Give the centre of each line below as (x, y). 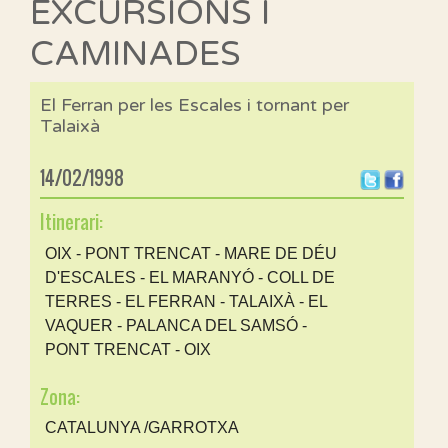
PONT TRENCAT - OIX (128, 349)
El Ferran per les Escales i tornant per (194, 105)
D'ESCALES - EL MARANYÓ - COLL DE (190, 277)
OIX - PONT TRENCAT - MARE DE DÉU (191, 253)
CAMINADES (135, 54)
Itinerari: (71, 223)
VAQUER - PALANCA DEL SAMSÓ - (176, 325)
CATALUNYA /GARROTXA (142, 428)
